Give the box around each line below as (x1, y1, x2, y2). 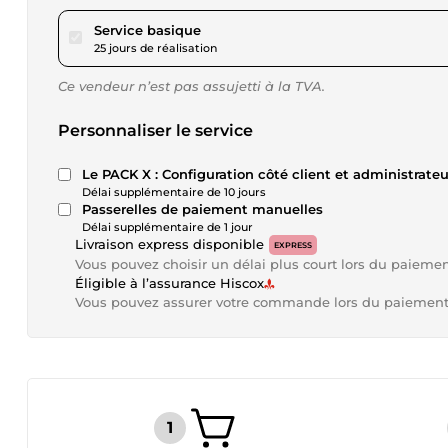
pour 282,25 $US (200, 21, 308, 37)
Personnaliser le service (58, 121, 253, 140)
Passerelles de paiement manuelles (82, 201, 323, 217)
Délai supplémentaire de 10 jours (82, 185, 266, 199)
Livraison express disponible (75, 236, 264, 252)
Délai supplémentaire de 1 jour (82, 220, 253, 234)
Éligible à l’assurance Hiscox (75, 275, 264, 291)
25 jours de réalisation (94, 41, 217, 55)
